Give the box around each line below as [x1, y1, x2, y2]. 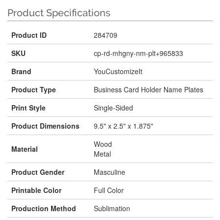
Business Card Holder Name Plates [94, 84, 203, 94]
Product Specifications [7, 7, 110, 19]
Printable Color [11, 185, 61, 195]
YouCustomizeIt [94, 66, 142, 76]
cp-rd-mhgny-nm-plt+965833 [94, 48, 183, 58]
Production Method [11, 203, 76, 213]
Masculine [94, 167, 125, 177]
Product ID [11, 30, 47, 40]
